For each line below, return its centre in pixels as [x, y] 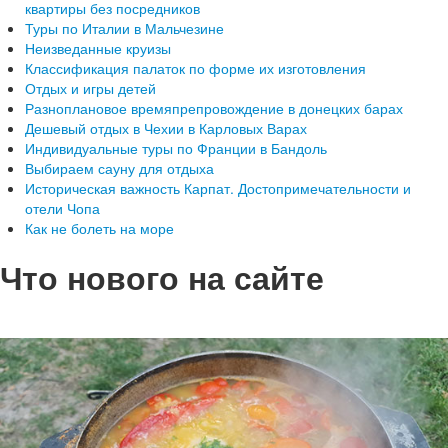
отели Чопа [62, 208]
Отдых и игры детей [90, 88]
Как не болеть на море [99, 228]
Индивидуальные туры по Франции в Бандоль [176, 148]
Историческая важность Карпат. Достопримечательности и [218, 188]
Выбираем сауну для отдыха [119, 168]
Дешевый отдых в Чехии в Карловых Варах [166, 128]
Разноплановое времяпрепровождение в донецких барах [214, 108]
